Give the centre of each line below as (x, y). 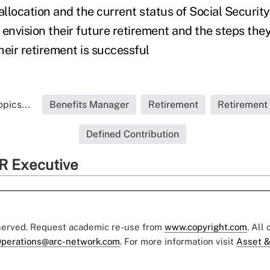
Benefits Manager (89, 105)
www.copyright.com (206, 227)
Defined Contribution (133, 134)
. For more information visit (178, 242)
